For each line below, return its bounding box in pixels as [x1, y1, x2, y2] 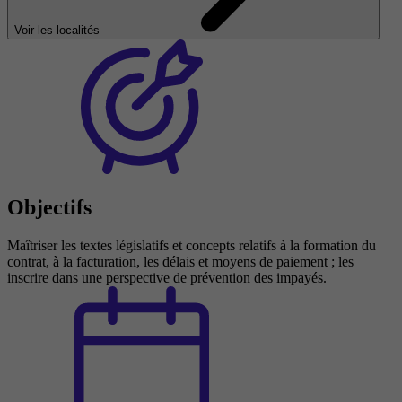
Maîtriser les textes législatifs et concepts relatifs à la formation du [7, 237, 376, 253]
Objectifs [7, 195, 92, 219]
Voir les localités [14, 22, 103, 37]
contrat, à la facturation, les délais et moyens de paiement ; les [7, 253, 354, 269]
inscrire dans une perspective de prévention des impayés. [7, 269, 327, 285]
